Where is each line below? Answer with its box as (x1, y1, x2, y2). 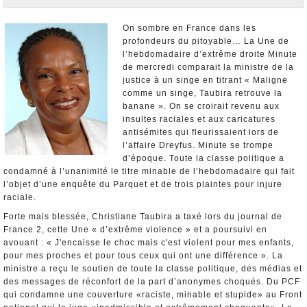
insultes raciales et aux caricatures (123, 114, 275, 124)
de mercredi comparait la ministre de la (123, 62, 294, 72)
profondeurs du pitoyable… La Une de (123, 36, 289, 46)
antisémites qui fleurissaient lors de (123, 127, 279, 137)
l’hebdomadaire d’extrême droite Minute (123, 49, 297, 59)
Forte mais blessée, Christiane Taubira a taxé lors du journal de (3, 212, 282, 221)
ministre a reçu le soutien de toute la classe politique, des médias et (3, 264, 302, 273)
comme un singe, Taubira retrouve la (123, 88, 282, 98)
